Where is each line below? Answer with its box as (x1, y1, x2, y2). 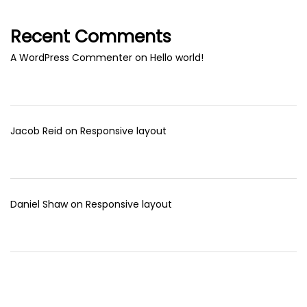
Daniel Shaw (10, 197, 68, 211)
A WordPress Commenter (10, 50, 132, 64)
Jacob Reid (10, 123, 62, 138)
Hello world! (150, 50, 204, 64)
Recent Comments (10, 24, 171, 49)
